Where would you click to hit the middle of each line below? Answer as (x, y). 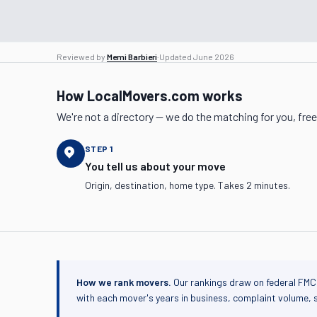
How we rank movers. (124, 282)
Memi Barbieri (132, 57)
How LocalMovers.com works (150, 96)
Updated (176, 57)
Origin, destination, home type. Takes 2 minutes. (188, 185)
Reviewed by (81, 57)
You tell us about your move (155, 166)
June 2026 (214, 57)
